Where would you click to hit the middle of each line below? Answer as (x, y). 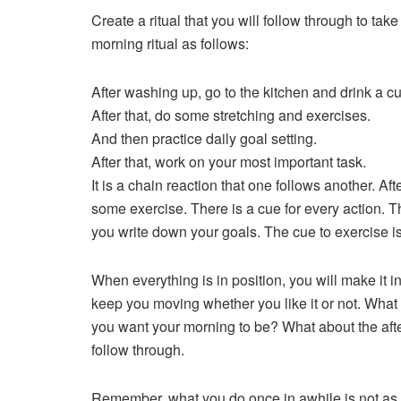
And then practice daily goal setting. (204, 138)
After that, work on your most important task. (229, 161)
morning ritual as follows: (170, 43)
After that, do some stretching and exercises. (231, 115)
